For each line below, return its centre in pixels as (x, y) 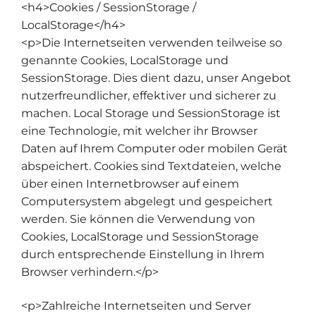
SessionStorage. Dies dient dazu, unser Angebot (156, 78)
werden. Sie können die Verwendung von (138, 219)
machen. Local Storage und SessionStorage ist (151, 114)
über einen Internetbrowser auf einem (130, 184)
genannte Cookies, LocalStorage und (125, 61)
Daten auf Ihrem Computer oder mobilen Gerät (154, 149)
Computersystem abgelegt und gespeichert (147, 202)
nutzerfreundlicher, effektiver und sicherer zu (149, 96)
